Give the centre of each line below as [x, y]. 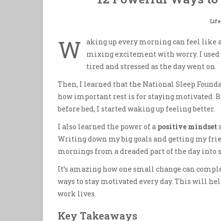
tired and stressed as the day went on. [151, 66]
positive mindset [187, 127]
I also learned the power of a [108, 127]
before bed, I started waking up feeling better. [136, 109]
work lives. [77, 194]
